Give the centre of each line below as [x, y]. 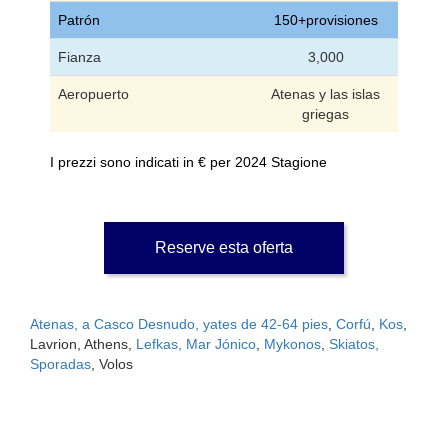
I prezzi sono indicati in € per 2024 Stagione [188, 161]
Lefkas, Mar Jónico [196, 343]
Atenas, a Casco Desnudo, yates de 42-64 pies [179, 323]
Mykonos [292, 343]
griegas [325, 113]
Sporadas [60, 363]
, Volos [112, 363]
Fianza [79, 56]
